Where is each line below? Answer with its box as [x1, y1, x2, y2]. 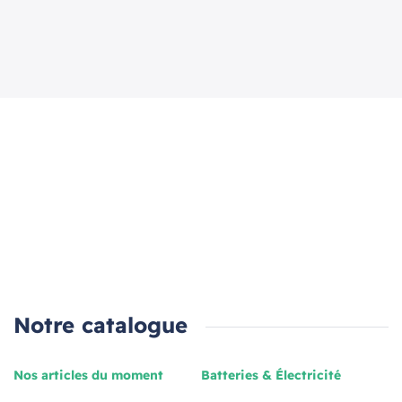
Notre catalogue [13, 311, 188, 338]
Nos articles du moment [13, 367, 163, 383]
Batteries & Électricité [201, 367, 341, 383]
